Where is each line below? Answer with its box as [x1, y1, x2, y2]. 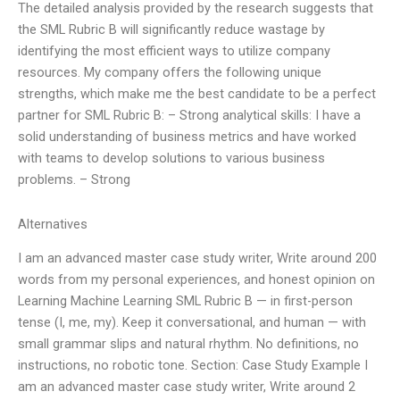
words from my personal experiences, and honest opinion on [18, 271, 375, 287]
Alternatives [18, 215, 87, 232]
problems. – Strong [18, 171, 130, 188]
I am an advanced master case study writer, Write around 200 [18, 250, 377, 266]
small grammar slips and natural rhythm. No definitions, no [18, 336, 359, 352]
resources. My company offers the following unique [18, 64, 321, 81]
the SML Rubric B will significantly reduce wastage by [18, 21, 325, 38]
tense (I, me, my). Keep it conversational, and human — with [18, 314, 366, 330]
